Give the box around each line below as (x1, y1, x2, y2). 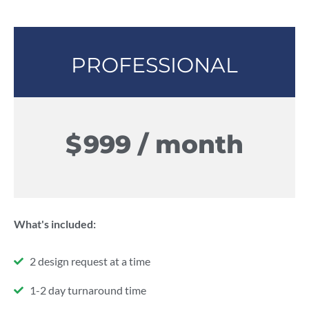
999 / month (83, 129, 243, 159)
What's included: (14, 217, 96, 230)
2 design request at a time (29, 255, 150, 268)
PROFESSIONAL (71, 52, 238, 78)
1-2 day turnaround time (29, 283, 146, 297)
